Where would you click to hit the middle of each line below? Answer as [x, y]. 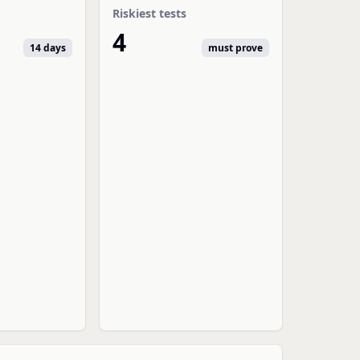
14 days [48, 48]
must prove [235, 48]
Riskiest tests [150, 13]
